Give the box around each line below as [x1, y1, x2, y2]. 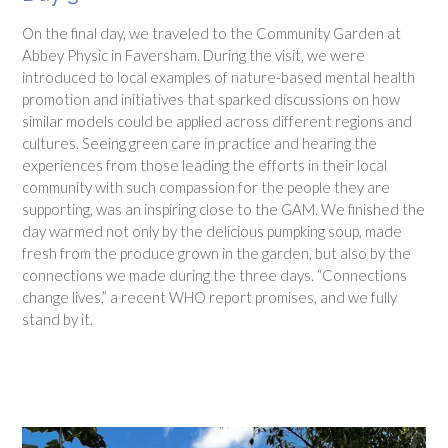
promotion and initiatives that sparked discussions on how [22, 89, 400, 108]
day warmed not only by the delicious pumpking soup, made [22, 221, 402, 240]
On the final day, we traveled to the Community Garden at [22, 23, 401, 42]
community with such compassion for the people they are [22, 177, 390, 196]
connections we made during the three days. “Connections [22, 265, 407, 284]
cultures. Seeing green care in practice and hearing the [22, 133, 377, 152]
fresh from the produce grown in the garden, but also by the [22, 243, 411, 262]
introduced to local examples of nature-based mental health [22, 67, 415, 86]
